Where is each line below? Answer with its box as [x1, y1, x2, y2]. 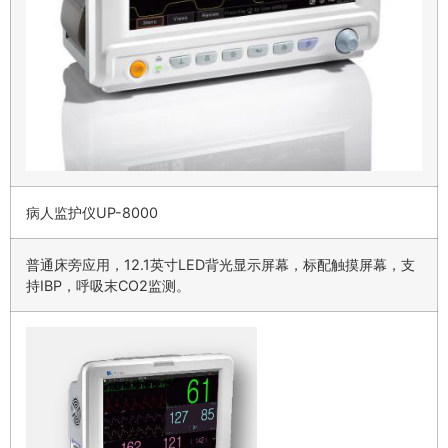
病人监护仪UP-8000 [26, 204, 158, 222]
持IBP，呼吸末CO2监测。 [26, 277, 190, 295]
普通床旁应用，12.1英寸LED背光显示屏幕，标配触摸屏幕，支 [26, 256, 415, 274]
